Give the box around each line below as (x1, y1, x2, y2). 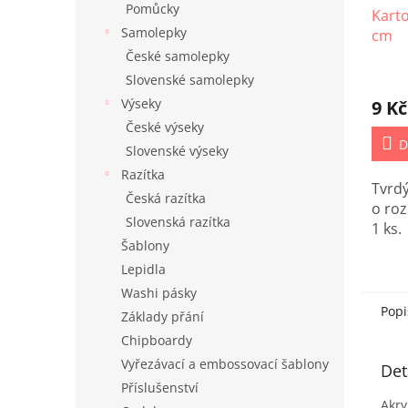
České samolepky (126, 47, 229, 65)
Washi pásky (121, 284, 197, 301)
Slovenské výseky (126, 142, 229, 159)
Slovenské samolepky (126, 71, 254, 88)
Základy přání (121, 308, 204, 325)
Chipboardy (121, 331, 192, 349)
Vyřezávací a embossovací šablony (121, 355, 329, 372)
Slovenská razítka (126, 213, 230, 230)
